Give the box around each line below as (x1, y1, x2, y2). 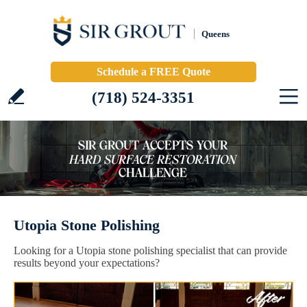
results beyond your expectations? (14, 257, 160, 269)
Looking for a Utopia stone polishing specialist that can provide (14, 245, 287, 256)
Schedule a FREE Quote (97, 66, 210, 77)
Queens (201, 29, 230, 39)
